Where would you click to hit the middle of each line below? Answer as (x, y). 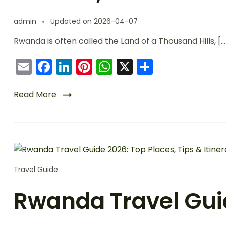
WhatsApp (154, 66)
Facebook (90, 66)
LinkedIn (103, 66)
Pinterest (127, 66)
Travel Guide (36, 169)
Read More (35, 95)
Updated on (72, 21)
